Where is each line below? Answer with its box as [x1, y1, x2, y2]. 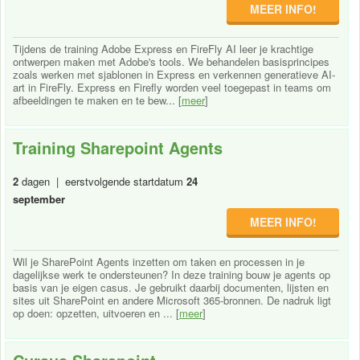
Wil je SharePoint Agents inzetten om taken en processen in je [13, 253, 305, 269]
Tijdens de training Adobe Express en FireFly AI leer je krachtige [13, 40, 313, 56]
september [13, 190, 65, 207]
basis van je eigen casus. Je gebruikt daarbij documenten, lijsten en [13, 279, 329, 295]
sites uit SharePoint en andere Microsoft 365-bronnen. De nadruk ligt [13, 292, 331, 308]
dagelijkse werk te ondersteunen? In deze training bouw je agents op [13, 266, 330, 282]
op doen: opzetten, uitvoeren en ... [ [13, 305, 179, 321]
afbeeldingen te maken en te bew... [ [13, 92, 182, 108]
